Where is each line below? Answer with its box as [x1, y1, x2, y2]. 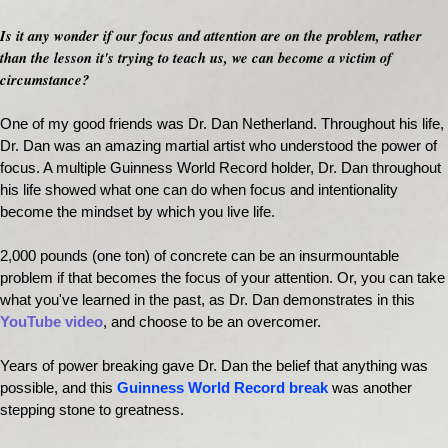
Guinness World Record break [117, 380, 328, 397]
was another [328, 380, 412, 397]
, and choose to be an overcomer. [103, 314, 321, 331]
